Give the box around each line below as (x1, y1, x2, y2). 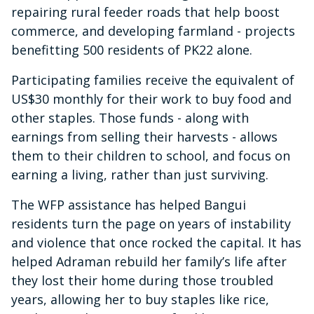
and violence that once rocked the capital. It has (11, 233, 301, 251)
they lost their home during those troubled (11, 271, 273, 289)
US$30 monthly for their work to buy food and (11, 90, 292, 107)
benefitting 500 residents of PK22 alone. (11, 41, 252, 58)
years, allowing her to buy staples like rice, (11, 290, 269, 308)
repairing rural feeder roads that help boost (11, 3, 280, 20)
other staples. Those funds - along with (11, 109, 249, 126)
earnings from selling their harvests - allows (11, 128, 278, 145)
